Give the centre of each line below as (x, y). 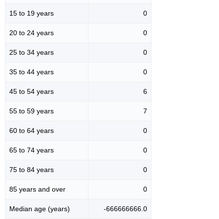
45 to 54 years (32, 91)
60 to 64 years (32, 130)
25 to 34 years (32, 52)
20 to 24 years (32, 33)
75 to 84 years (32, 169)
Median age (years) (40, 208)
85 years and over (37, 189)
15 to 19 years (32, 13)
